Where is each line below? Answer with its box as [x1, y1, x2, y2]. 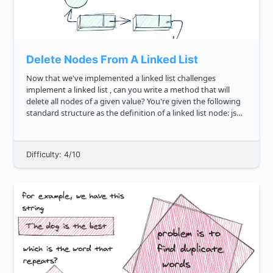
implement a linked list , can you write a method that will [26, 84, 230, 96]
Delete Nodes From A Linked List [26, 53, 198, 66]
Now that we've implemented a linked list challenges [26, 73, 85, 84]
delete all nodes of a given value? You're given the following [26, 96, 147, 107]
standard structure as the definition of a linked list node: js [26, 107, 172, 119]
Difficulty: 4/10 [26, 150, 80, 160]
